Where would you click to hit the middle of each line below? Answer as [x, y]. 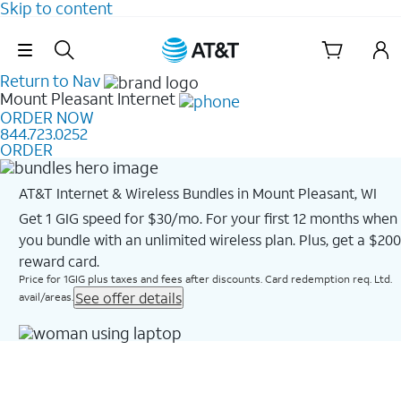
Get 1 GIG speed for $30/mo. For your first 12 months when [208, 218]
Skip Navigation [200, 37]
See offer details [128, 297]
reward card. [59, 260]
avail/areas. [46, 296]
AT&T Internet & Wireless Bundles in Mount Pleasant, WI [197, 192]
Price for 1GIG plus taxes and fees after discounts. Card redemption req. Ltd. [205, 278]
